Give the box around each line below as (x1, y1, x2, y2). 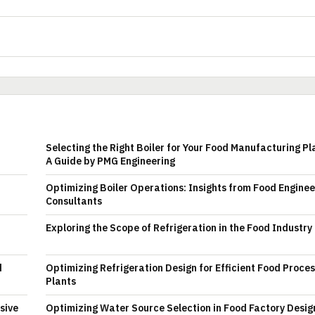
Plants (46, 274, 76, 288)
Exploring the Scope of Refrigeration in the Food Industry (46, 221, 312, 234)
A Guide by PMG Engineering (46, 154, 175, 167)
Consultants (46, 194, 102, 207)
